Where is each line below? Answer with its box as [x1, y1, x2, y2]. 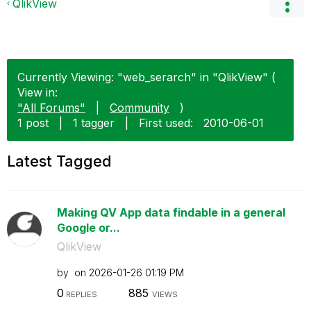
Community [110, 101, 169, 115]
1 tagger [73, 116, 115, 130]
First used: [139, 116, 193, 130]
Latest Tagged [7, 152, 112, 170]
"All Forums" [17, 101, 85, 115]
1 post [17, 116, 49, 130]
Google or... [56, 221, 120, 235]
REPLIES [63, 289, 97, 299]
